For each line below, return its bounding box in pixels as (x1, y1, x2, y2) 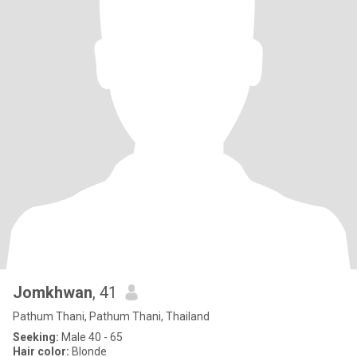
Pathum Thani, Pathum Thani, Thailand (13, 310, 210, 323)
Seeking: (13, 331, 59, 343)
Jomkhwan (13, 283, 92, 302)
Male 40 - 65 (59, 331, 123, 343)
